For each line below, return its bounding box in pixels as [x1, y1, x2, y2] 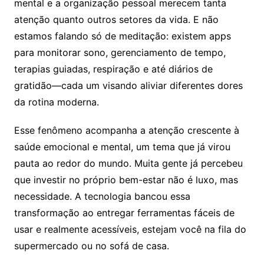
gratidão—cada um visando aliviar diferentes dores [14, 79, 243, 91]
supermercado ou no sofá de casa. [14, 239, 169, 252]
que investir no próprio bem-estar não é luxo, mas [14, 173, 238, 186]
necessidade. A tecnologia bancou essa [14, 190, 190, 202]
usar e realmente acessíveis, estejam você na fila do [14, 223, 246, 235]
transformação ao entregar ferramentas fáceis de [14, 206, 235, 219]
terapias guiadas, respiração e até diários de [14, 62, 213, 75]
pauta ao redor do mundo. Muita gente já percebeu [14, 157, 243, 169]
